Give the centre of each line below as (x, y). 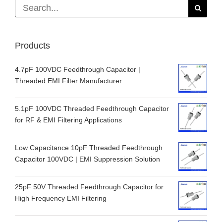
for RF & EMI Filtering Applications (68, 120)
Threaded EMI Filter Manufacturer (68, 81)
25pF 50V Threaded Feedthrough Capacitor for (89, 187)
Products (32, 46)
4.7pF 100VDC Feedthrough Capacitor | (78, 70)
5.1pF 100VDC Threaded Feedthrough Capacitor (92, 109)
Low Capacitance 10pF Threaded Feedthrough (89, 148)
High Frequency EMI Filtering (61, 198)
